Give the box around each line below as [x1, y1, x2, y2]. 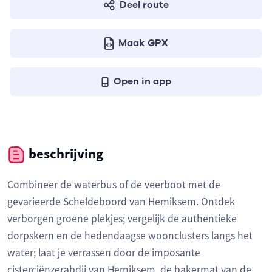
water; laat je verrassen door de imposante [7, 246, 200, 260]
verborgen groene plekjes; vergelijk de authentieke [7, 212, 237, 226]
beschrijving [25, 145, 103, 162]
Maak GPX [118, 36, 168, 50]
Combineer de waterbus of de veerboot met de [7, 178, 220, 192]
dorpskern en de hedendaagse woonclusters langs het [7, 229, 253, 243]
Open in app [113, 75, 171, 88]
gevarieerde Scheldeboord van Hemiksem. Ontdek [7, 195, 235, 209]
